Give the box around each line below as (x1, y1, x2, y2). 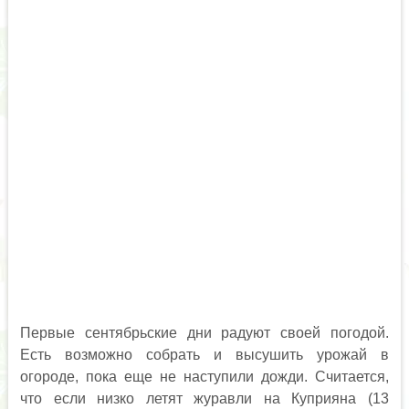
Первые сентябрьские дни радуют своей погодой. (19, 325, 390, 341)
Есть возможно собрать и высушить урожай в (19, 347, 390, 362)
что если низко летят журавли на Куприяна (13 (19, 391, 390, 406)
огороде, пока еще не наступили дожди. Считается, (19, 369, 390, 384)
